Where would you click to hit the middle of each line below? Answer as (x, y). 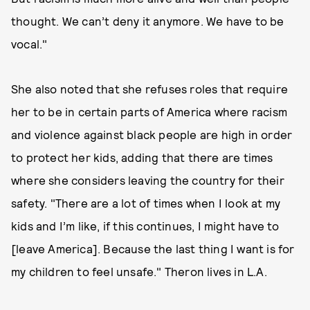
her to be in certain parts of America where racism (149, 111)
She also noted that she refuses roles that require (150, 89)
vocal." (31, 44)
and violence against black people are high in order (152, 134)
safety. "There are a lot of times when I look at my (146, 203)
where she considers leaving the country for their (148, 180)
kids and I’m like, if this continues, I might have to (145, 226)
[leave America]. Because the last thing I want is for (153, 248)
